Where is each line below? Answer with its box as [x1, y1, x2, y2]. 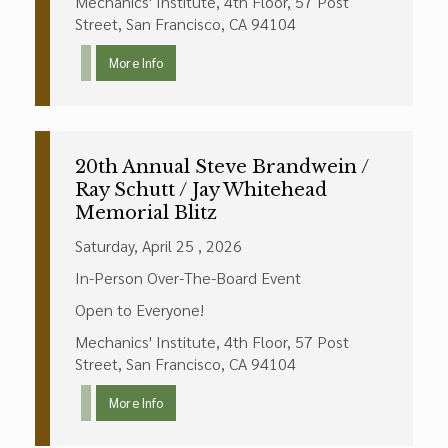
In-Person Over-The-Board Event [75, 267, 301, 288]
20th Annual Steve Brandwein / [75, 156, 369, 178]
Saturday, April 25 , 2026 [75, 235, 242, 256]
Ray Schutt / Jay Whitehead [75, 179, 327, 201]
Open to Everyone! [75, 299, 204, 320]
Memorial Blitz [75, 202, 217, 224]
